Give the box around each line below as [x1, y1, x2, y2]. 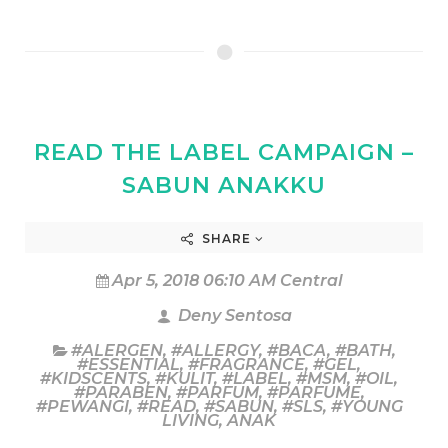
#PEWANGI [35, 396, 129, 416]
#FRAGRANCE [188, 354, 305, 374]
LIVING [162, 410, 219, 430]
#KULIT [155, 368, 214, 388]
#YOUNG [330, 396, 403, 416]
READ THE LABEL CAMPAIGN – [34, 137, 414, 166]
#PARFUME [266, 382, 361, 402]
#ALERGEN [70, 340, 163, 360]
